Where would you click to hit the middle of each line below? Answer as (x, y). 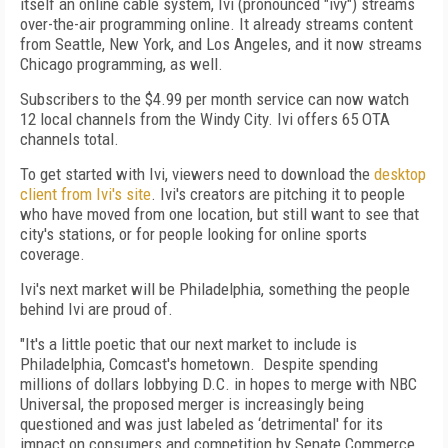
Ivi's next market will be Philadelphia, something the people (215, 289)
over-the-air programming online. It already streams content (216, 24)
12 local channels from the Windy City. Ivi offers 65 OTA (205, 119)
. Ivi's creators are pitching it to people (278, 194)
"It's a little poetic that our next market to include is (188, 344)
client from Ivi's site (85, 194)
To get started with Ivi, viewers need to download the (197, 174)
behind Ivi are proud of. (96, 309)
